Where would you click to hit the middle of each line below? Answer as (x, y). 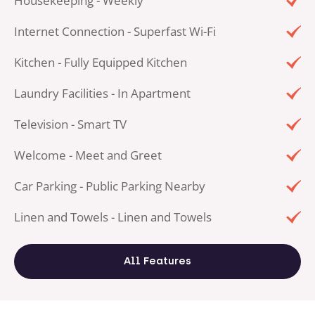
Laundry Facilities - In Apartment (102, 93)
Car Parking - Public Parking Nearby (110, 186)
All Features (157, 261)
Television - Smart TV (70, 124)
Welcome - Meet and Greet (88, 155)
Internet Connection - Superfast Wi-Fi (115, 31)
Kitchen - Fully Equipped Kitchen (101, 62)
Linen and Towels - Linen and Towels (113, 217)
